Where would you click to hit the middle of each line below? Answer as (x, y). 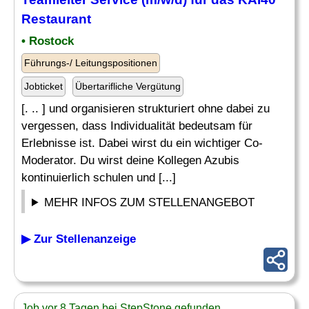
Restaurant (56, 19)
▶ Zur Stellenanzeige (79, 239)
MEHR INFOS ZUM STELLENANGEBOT (150, 202)
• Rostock (48, 41)
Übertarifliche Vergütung (128, 86)
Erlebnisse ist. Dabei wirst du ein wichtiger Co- (142, 143)
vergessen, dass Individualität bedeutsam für (137, 126)
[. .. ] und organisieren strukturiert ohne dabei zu (146, 109)
